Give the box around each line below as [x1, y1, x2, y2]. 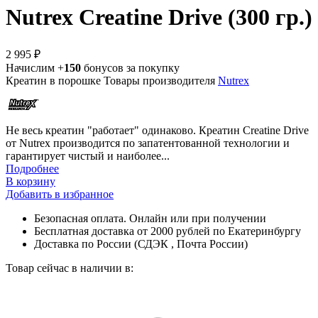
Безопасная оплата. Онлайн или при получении [34, 212, 266, 224]
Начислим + [6, 61, 64, 74]
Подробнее [6, 162, 59, 175]
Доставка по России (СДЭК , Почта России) [34, 237, 248, 250]
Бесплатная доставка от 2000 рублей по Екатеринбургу [34, 224, 301, 237]
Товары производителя [104, 74, 218, 87]
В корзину [6, 175, 55, 187]
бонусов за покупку [81, 61, 180, 74]
